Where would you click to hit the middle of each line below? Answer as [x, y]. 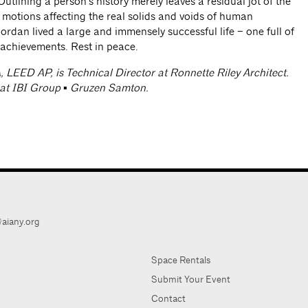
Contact [168, 298]
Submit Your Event [190, 279]
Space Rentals [180, 260]
